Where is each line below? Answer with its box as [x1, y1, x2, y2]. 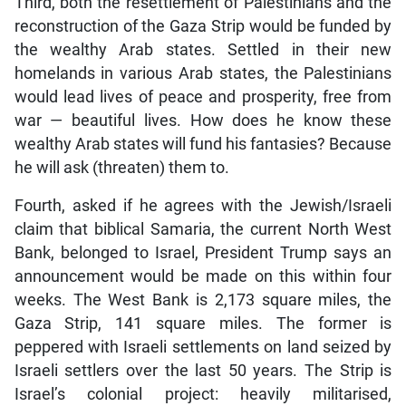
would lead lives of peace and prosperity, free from [14, 87, 392, 106]
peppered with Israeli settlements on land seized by [14, 337, 392, 356]
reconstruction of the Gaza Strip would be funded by [14, 16, 392, 35]
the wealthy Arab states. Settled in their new [14, 40, 392, 59]
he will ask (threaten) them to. [14, 158, 229, 177]
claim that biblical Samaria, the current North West [14, 219, 392, 238]
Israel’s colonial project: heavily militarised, [14, 384, 392, 403]
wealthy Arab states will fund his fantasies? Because [14, 134, 392, 153]
